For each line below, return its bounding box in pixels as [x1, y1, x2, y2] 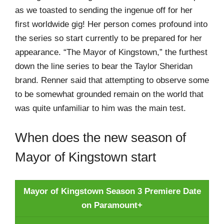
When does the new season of [15, 130, 186, 145]
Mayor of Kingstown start [15, 149, 156, 165]
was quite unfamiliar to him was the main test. [15, 103, 186, 113]
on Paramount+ [81, 200, 142, 210]
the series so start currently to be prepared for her [15, 33, 202, 43]
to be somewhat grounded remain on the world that [15, 89, 203, 99]
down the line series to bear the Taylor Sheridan [15, 61, 192, 71]
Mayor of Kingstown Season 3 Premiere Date [23, 186, 201, 196]
